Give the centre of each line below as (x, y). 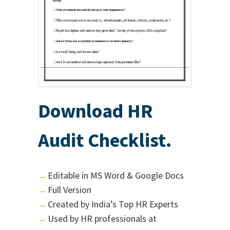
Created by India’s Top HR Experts (113, 204)
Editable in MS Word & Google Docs (116, 175)
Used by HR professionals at (102, 218)
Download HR (95, 110)
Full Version (70, 189)
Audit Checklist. (105, 140)
